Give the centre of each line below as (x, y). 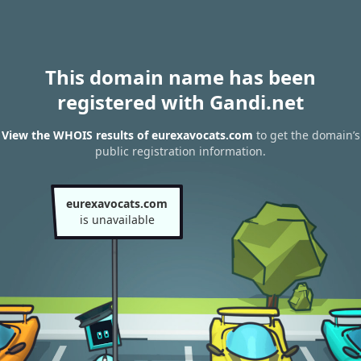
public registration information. (180, 151)
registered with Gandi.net (180, 102)
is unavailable (117, 220)
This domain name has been (180, 77)
